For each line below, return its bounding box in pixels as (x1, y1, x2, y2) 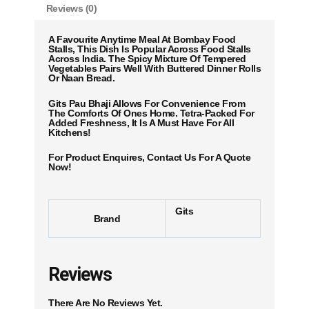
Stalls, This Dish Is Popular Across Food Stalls (48, 43, 251, 55)
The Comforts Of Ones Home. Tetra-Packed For (48, 107, 255, 119)
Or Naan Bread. (48, 72, 117, 84)
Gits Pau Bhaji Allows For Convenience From (48, 97, 245, 109)
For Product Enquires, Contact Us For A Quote (48, 152, 250, 163)
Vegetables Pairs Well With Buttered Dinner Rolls (48, 63, 261, 74)
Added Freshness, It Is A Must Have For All (48, 117, 234, 128)
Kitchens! (48, 126, 91, 138)
